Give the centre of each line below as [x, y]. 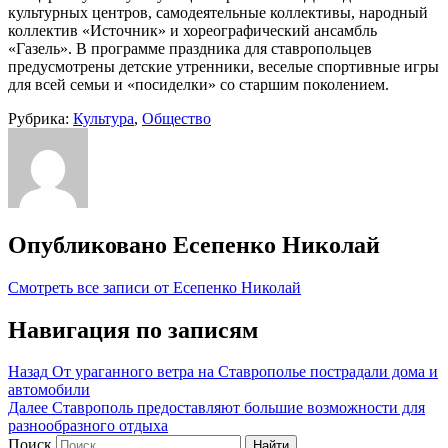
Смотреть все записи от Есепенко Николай [154, 287]
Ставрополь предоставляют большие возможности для [238, 408]
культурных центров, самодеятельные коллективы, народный [218, 12]
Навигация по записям [133, 329]
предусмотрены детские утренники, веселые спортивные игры [223, 66]
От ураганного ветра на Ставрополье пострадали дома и [245, 372]
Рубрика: [40, 118]
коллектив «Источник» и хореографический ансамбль [192, 30]
